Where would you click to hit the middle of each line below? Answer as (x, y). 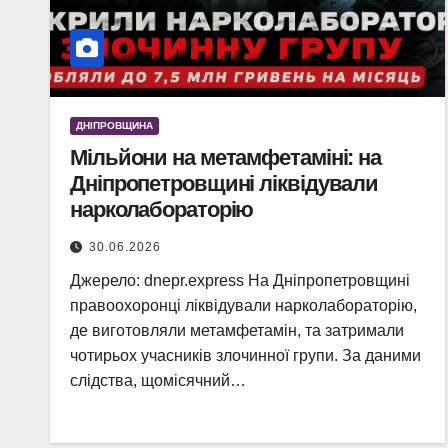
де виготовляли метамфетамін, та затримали (237, 330)
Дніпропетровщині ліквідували (224, 183)
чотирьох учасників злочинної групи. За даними (245, 355)
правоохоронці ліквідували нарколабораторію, (243, 305)
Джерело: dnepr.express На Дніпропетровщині (240, 280)
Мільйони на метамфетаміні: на (226, 157)
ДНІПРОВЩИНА (114, 125)
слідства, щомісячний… (158, 380)
